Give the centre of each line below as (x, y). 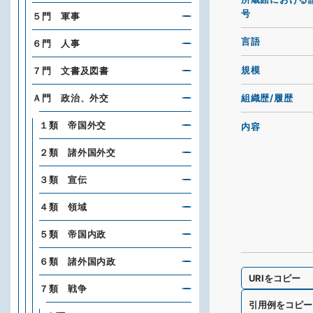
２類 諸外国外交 (78, 152)
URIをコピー (275, 278)
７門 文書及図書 (71, 71)
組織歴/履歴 (267, 98)
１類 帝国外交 (73, 125)
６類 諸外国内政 (78, 261)
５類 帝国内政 (73, 234)
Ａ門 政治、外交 (71, 98)
